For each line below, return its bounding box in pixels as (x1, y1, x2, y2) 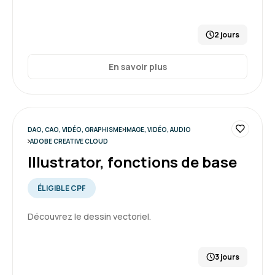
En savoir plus (108, 61, 167, 72)
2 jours (214, 29, 239, 40)
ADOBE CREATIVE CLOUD (29, 137, 108, 145)
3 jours (215, 252, 239, 262)
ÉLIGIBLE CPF (37, 183, 86, 193)
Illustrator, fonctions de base (28, 152, 237, 172)
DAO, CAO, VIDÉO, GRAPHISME (28, 125, 122, 134)
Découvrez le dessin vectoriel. (28, 211, 151, 222)
